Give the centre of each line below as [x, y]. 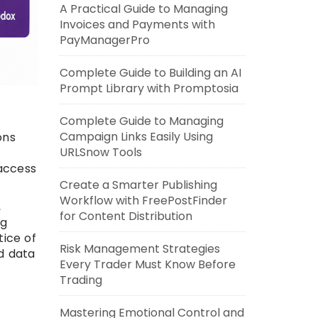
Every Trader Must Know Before [147, 264]
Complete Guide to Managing [141, 121]
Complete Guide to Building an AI [150, 73]
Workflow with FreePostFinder [143, 201]
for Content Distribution [126, 216]
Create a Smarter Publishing [138, 185]
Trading [81, 280]
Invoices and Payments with [137, 24]
